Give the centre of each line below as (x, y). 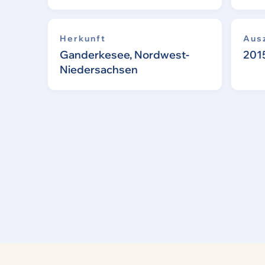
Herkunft (83, 39)
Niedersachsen (99, 70)
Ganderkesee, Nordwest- (125, 55)
